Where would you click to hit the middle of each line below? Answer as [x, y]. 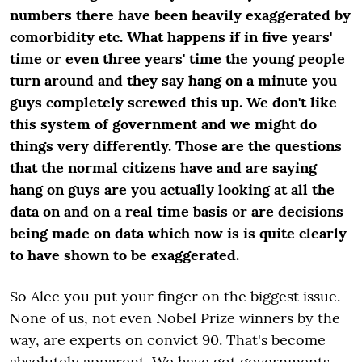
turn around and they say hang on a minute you [173, 80]
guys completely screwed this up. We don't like [173, 102]
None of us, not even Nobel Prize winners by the [175, 318]
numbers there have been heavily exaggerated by [180, 15]
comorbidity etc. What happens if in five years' [171, 36]
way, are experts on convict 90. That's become [168, 339]
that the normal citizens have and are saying [163, 167]
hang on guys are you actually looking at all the [172, 189]
